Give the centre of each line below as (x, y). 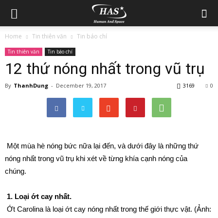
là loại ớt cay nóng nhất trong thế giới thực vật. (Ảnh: (128, 209)
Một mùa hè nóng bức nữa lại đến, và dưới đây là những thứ (103, 146)
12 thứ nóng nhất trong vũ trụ (105, 69)
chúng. (17, 171)
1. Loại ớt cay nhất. (39, 196)
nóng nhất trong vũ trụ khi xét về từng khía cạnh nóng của (96, 158)
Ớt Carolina (26, 209)
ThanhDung (31, 85)
